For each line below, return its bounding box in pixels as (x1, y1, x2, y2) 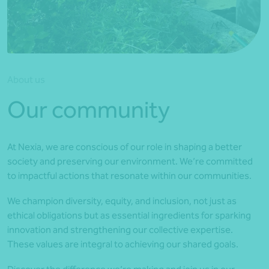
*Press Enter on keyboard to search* (68, 4, 201, 14)
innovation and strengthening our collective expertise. (7, 224, 233, 235)
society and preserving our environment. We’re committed (7, 156, 253, 167)
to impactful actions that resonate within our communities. (7, 170, 252, 181)
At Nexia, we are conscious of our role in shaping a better (7, 141, 242, 153)
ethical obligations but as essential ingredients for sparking (7, 210, 251, 221)
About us (7, 74, 45, 85)
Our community (7, 95, 170, 124)
